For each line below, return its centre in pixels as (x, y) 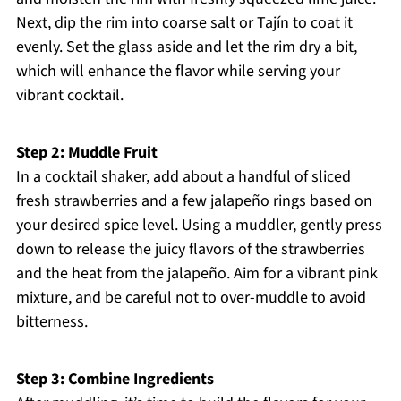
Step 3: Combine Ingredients (115, 380)
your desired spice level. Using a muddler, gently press (199, 226)
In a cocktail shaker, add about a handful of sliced (183, 177)
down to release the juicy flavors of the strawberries (190, 250)
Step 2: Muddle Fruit (86, 153)
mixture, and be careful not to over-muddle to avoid (191, 298)
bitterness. (51, 322)
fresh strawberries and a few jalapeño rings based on (194, 201)
